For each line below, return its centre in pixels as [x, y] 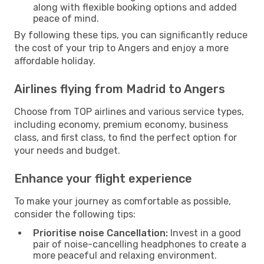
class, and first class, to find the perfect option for [126, 137]
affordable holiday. [55, 61]
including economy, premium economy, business [121, 124]
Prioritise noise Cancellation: [100, 233]
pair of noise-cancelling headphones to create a [140, 244]
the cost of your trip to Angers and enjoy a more [121, 48]
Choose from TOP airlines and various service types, [129, 111]
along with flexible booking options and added [135, 7]
